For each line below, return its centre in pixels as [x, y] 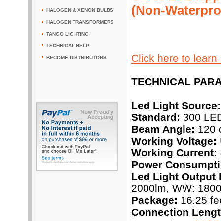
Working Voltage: [174, 141]
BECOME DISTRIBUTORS [76, 57]
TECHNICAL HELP [68, 46]
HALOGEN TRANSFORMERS [80, 22]
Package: [154, 200]
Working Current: [174, 153]
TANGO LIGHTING [67, 34]
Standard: [155, 117]
